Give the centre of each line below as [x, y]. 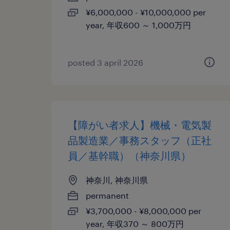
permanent [107, 195]
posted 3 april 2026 [106, 62]
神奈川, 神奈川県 [117, 180]
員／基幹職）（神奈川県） [129, 156]
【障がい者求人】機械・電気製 [140, 125]
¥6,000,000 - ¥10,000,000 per [146, 12]
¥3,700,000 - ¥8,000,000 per [143, 211]
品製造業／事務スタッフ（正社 [140, 140]
